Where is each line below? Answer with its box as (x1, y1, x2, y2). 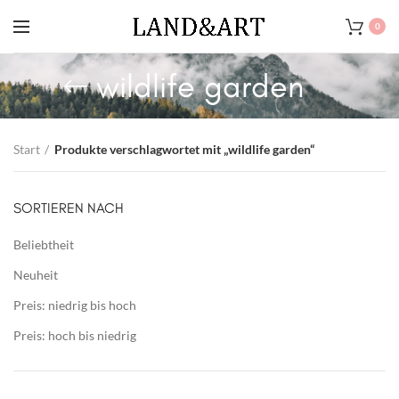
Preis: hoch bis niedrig (13, 328, 136, 343)
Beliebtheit (13, 237, 74, 252)
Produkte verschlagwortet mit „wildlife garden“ (54, 142, 314, 157)
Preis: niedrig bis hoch (13, 297, 136, 313)
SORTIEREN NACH (13, 199, 124, 216)
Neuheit (13, 267, 58, 282)
